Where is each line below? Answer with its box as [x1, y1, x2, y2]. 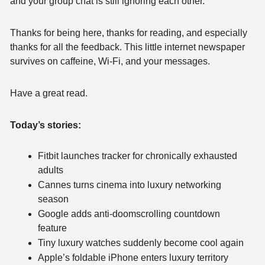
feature [38, 222, 67, 233]
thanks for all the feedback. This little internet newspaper [10, 41, 245, 52]
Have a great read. [10, 88, 88, 98]
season [38, 193, 69, 204]
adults [38, 164, 63, 175]
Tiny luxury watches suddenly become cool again [38, 237, 244, 248]
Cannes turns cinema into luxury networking [38, 179, 221, 190]
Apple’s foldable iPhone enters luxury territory [38, 252, 228, 263]
